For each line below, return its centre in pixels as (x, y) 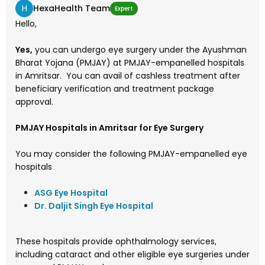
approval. (34, 102)
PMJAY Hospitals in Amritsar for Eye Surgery (109, 128)
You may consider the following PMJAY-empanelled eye (131, 154)
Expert (124, 8)
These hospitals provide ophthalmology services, (116, 242)
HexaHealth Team (72, 8)
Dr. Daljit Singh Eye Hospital (94, 206)
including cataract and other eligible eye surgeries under (132, 255)
